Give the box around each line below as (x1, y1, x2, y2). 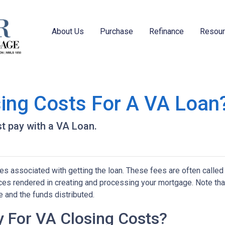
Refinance (149, 26, 184, 36)
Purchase (100, 26, 134, 36)
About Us (52, 26, 84, 36)
